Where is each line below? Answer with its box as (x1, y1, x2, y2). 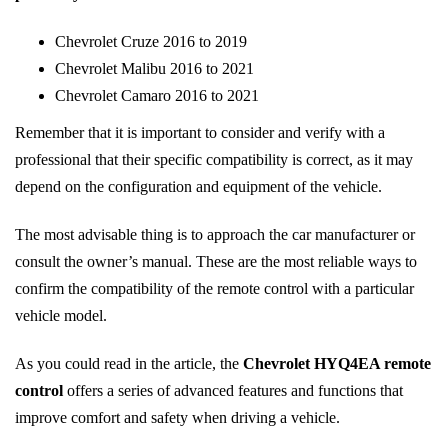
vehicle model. (15, 306, 107, 324)
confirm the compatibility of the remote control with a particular (15, 279, 414, 297)
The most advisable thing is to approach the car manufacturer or (15, 225, 415, 243)
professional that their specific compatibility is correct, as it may (15, 151, 413, 169)
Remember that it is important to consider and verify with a (15, 124, 385, 142)
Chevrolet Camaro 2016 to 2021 (55, 87, 259, 105)
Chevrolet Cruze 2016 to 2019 (55, 33, 247, 51)
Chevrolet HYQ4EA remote (243, 354, 431, 372)
